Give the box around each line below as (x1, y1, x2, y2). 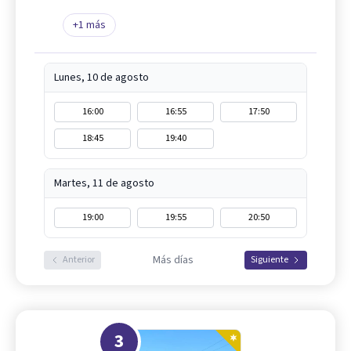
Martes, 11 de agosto (54, 175, 154, 191)
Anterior (63, 252, 95, 266)
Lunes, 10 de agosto (54, 69, 149, 85)
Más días (152, 251, 194, 268)
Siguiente (251, 252, 288, 266)
